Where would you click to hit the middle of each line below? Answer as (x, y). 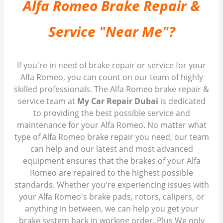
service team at (47, 101)
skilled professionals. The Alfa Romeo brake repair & (111, 89)
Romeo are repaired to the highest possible (111, 173)
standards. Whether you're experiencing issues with (111, 185)
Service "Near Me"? (111, 32)
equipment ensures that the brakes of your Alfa (111, 161)
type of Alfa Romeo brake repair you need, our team (111, 137)
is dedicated (182, 101)
